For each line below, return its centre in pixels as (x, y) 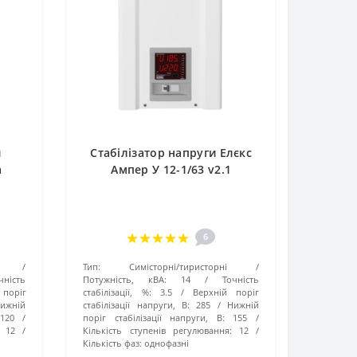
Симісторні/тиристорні (178, 267)
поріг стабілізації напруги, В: (154, 318)
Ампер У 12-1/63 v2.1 (171, 169)
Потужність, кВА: (125, 279)
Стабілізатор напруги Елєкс (171, 153)
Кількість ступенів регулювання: (157, 330)
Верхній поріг (226, 292)
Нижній (243, 305)
